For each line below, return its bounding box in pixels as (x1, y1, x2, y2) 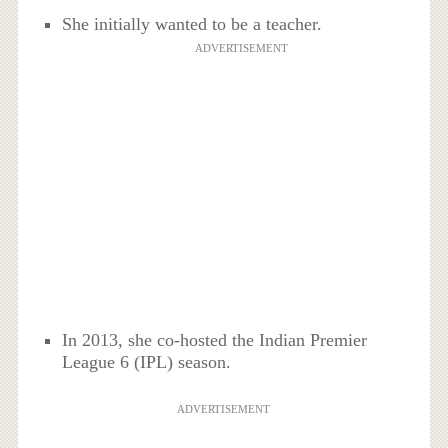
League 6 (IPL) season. (62, 352, 232, 373)
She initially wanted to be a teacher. (62, 13, 323, 34)
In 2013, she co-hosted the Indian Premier (62, 330, 368, 351)
